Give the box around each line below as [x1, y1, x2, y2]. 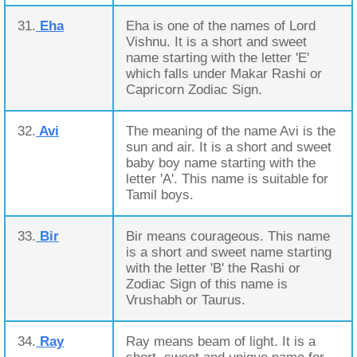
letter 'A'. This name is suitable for [126, 171, 328, 186]
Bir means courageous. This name [126, 229, 330, 244]
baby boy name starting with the [126, 155, 316, 171]
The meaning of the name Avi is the [126, 124, 335, 139]
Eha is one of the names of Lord [126, 18, 316, 33]
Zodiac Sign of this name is [126, 277, 288, 292]
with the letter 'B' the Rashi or [126, 261, 300, 276]
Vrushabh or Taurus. [126, 292, 245, 308]
